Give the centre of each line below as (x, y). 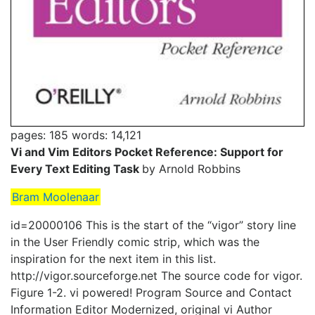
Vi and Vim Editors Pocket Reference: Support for (147, 152)
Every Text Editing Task (76, 168)
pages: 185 (39, 135)
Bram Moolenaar (56, 197)
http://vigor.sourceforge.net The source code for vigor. (156, 275)
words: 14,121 (107, 135)
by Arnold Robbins (191, 168)
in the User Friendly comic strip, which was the (135, 242)
